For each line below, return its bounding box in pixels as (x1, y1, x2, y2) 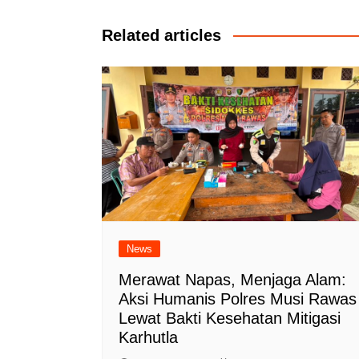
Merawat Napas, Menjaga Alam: (119, 270, 346, 288)
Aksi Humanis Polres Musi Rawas (119, 289, 357, 308)
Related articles (102, 26, 221, 44)
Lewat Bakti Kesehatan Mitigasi (119, 309, 341, 327)
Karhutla (119, 328, 178, 346)
